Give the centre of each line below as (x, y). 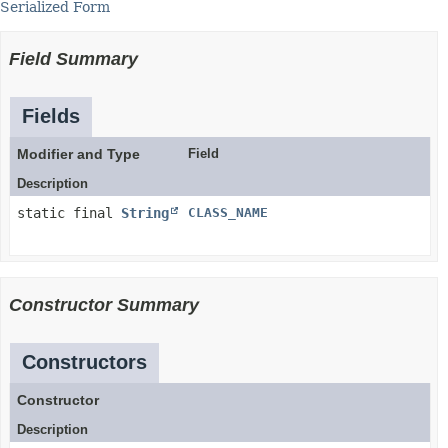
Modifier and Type (78, 154)
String (145, 213)
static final (69, 213)
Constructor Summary (104, 305)
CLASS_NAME (228, 212)
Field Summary (73, 59)
